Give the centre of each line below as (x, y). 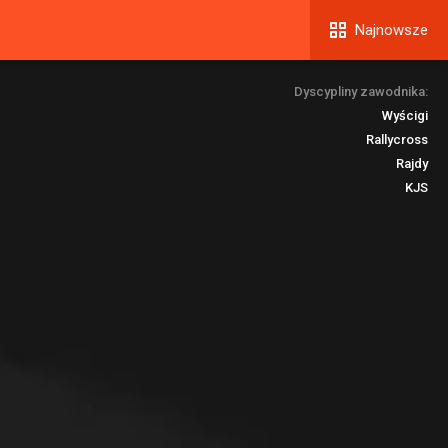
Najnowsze (391, 30)
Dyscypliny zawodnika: (361, 91)
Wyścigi (405, 115)
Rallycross (397, 139)
